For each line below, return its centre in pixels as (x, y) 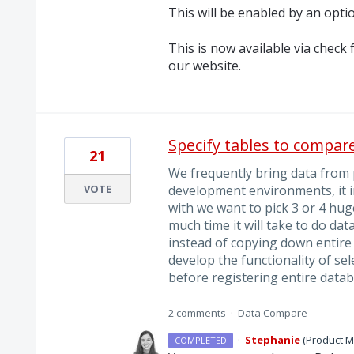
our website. (204, 65)
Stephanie (273, 340)
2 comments (197, 313)
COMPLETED (201, 341)
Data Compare (272, 313)
